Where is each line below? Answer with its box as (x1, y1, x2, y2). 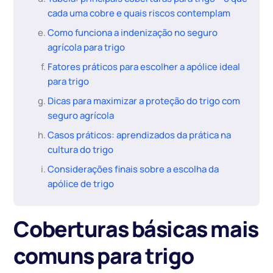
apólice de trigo (48, 177, 115, 191)
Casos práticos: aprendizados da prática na (48, 129, 232, 142)
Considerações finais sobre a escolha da (48, 163, 219, 176)
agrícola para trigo (48, 41, 126, 54)
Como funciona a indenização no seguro (48, 26, 218, 40)
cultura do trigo (48, 143, 114, 157)
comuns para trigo (13, 241, 194, 271)
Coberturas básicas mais (13, 214, 258, 244)
